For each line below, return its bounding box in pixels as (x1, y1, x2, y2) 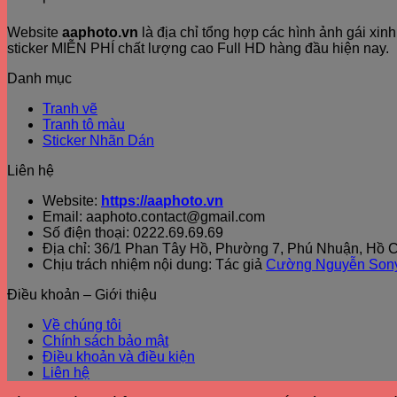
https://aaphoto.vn (101, 193, 223, 208)
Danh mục (7, 71, 72, 86)
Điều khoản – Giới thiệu (7, 287, 157, 302)
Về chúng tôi (43, 317, 121, 332)
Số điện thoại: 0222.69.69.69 (43, 225, 223, 240)
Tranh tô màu (43, 117, 125, 132)
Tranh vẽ (43, 101, 97, 116)
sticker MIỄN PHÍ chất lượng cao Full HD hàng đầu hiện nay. (7, 41, 389, 56)
